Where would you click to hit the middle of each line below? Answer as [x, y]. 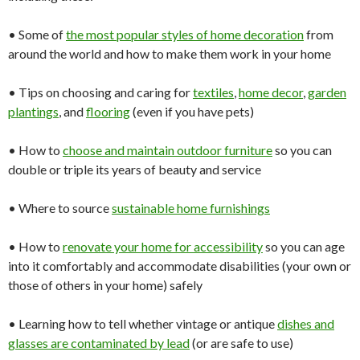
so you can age [304, 247]
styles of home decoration [233, 35]
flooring [108, 112]
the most [91, 35]
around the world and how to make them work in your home [170, 54]
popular [138, 35]
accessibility [228, 247]
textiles [213, 92]
